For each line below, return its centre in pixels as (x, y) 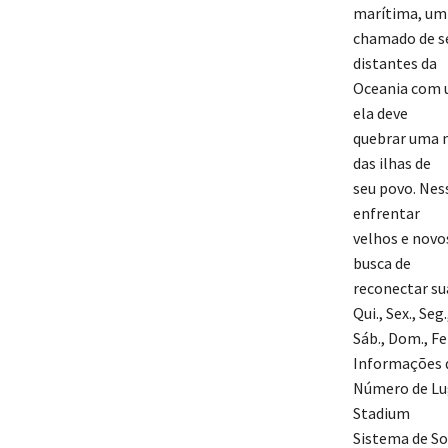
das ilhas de (391, 163)
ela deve (380, 113)
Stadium (381, 413)
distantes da (394, 63)
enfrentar (386, 213)
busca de (381, 263)
